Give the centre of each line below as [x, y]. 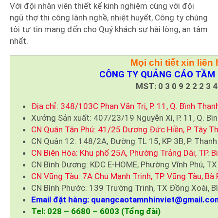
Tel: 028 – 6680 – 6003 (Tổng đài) [96, 211]
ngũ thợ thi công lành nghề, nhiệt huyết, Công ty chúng [109, 18]
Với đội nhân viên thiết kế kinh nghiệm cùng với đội [102, 6]
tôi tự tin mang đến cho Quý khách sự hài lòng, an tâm [109, 29]
